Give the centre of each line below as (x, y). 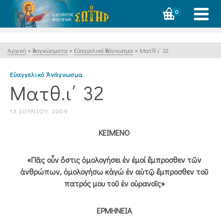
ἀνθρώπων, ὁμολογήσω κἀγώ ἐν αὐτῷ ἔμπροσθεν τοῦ (114, 171)
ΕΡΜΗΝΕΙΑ (114, 210)
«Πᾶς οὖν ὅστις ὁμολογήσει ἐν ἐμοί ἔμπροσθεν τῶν (114, 160)
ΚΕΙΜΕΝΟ (114, 132)
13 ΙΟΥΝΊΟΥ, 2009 (39, 111)
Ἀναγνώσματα (50, 50)
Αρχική (17, 50)
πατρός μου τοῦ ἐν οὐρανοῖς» (114, 183)
